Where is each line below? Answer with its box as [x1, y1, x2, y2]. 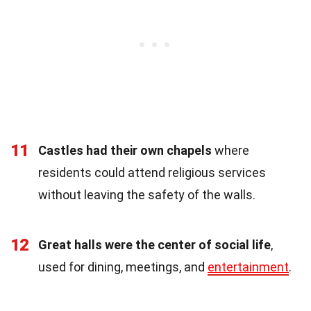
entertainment [208, 259, 289, 274]
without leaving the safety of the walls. [38, 187, 255, 202]
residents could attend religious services [38, 165, 266, 180]
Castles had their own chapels [38, 142, 212, 158]
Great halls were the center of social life [38, 237, 271, 252]
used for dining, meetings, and [38, 259, 208, 274]
